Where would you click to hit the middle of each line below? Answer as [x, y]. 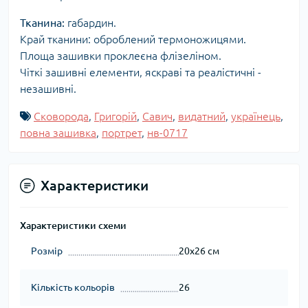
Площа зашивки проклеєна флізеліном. [121, 56]
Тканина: [42, 23]
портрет [122, 133]
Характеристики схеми [73, 226]
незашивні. [48, 89]
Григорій [115, 117]
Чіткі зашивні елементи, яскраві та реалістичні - [141, 73]
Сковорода [61, 117]
